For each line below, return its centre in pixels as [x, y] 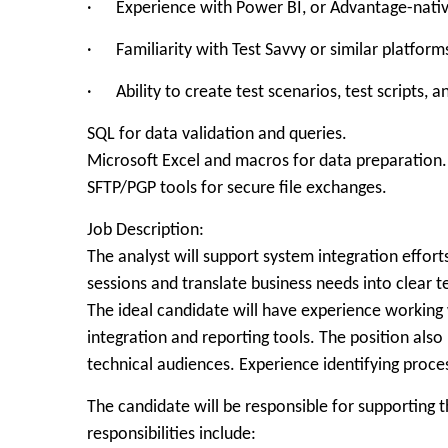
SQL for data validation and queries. [217, 134]
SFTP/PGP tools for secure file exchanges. [237, 188]
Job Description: [145, 230]
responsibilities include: [171, 434]
